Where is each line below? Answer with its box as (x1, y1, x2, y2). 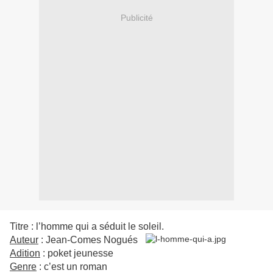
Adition (10, 248, 40, 259)
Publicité (120, 12, 153, 23)
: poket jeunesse (40, 248, 113, 259)
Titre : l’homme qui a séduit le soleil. (10, 221, 164, 232)
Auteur (10, 235, 38, 246)
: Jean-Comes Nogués (38, 235, 138, 246)
